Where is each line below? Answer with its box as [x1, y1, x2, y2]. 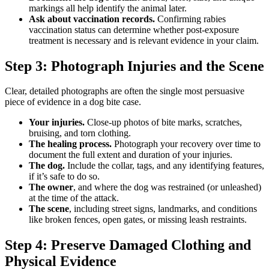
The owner [29, 182, 73, 193]
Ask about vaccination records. [29, 13, 155, 24]
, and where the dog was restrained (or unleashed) [73, 182, 261, 193]
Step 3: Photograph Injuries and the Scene [5, 58, 264, 74]
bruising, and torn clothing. [29, 128, 131, 139]
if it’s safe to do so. [29, 171, 100, 182]
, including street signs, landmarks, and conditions [69, 204, 257, 214]
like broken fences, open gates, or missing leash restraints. [29, 214, 247, 225]
